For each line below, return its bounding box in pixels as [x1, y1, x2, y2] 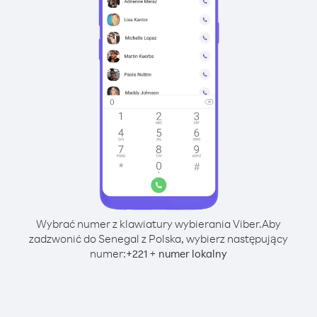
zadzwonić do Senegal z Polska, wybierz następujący [29, 231, 288, 246]
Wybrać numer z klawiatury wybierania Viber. [36, 217, 262, 231]
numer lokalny [158, 247, 227, 260]
